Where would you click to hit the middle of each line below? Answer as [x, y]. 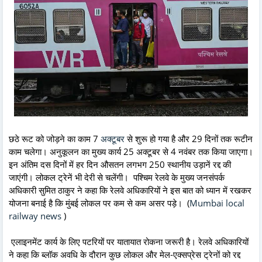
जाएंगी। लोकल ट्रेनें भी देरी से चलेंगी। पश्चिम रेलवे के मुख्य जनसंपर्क [117, 177]
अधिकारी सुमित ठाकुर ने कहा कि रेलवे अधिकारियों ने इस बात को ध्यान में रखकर [130, 190]
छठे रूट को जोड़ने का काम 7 [55, 139]
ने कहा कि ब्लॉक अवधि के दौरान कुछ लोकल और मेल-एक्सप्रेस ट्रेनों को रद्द [125, 255]
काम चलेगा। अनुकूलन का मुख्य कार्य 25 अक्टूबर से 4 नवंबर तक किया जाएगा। [131, 152]
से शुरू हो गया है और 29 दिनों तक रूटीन [189, 139]
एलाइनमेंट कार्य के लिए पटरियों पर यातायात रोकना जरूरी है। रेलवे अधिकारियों [129, 242]
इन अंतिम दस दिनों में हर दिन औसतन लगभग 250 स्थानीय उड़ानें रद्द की [120, 165]
